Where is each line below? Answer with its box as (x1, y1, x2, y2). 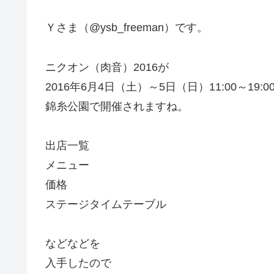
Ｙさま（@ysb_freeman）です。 (45, 21, 208, 34)
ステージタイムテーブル (45, 198, 166, 210)
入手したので (45, 257, 111, 270)
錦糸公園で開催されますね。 (45, 100, 188, 113)
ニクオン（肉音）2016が (45, 61, 169, 73)
